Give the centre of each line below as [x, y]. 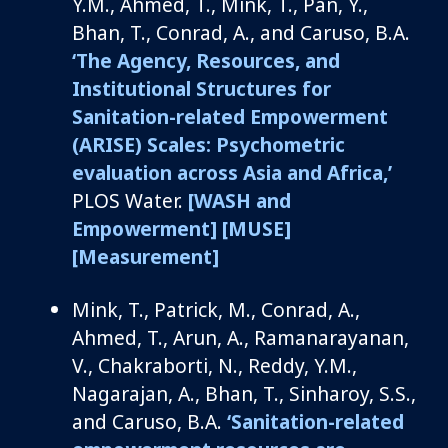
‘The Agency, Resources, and [206, 60]
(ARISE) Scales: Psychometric [208, 144]
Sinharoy [329, 393]
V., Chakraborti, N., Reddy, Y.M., [214, 365]
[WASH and [239, 200]
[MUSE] [256, 228]
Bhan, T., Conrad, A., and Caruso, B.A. [241, 32]
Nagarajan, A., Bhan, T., [180, 393]
